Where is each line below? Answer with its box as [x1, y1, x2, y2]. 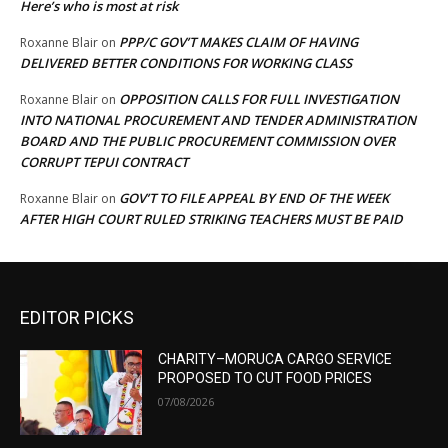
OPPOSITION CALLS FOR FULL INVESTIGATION [119, 89, 399, 108]
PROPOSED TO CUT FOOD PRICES [158, 369, 373, 386]
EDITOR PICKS [20, 306, 134, 328]
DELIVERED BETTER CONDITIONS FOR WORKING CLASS [20, 53, 352, 72]
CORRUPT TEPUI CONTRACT [20, 152, 188, 171]
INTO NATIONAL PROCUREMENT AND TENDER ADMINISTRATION [20, 110, 416, 129]
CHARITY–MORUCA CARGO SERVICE [158, 350, 393, 367]
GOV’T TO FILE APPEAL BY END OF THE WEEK [119, 188, 389, 207]
